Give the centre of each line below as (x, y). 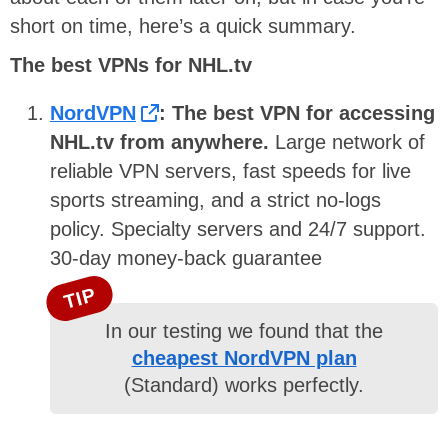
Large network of (350, 142)
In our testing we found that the (244, 331)
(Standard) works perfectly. (244, 385)
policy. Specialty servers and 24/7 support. (238, 229)
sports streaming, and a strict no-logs (215, 200)
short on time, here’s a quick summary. (183, 25)
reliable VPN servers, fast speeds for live (230, 171)
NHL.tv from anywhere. (162, 142)
